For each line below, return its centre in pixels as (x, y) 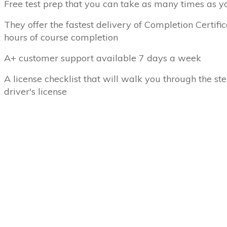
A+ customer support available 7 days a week (103, 58)
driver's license (35, 91)
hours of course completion (61, 37)
